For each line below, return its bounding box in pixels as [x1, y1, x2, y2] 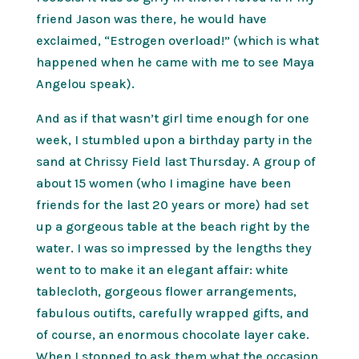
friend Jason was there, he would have [35, 11, 267, 27]
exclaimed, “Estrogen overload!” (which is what [35, 33, 319, 49]
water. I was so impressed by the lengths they [35, 240, 312, 256]
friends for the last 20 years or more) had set [35, 197, 309, 213]
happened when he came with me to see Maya [35, 54, 314, 71]
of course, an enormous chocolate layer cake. [35, 327, 309, 343]
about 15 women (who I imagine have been [35, 175, 291, 192]
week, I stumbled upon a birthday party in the [35, 132, 313, 148]
